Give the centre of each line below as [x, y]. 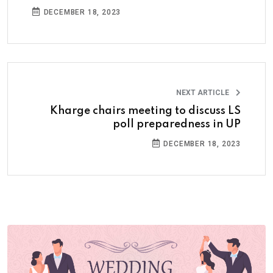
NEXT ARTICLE [204, 92]
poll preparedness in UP [177, 124]
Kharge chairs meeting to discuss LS [145, 111]
